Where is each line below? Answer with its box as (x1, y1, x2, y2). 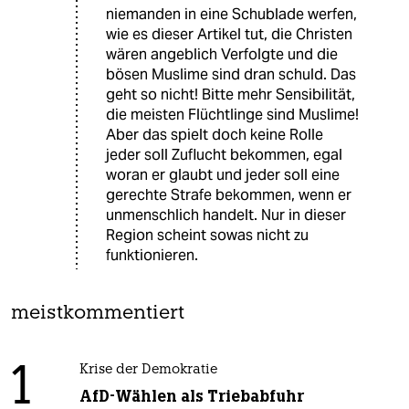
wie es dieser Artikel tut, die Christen (106, 24, 352, 44)
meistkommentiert (11, 303, 184, 323)
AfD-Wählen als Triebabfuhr (79, 385, 304, 406)
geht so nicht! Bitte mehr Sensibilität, (106, 84, 355, 104)
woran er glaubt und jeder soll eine (106, 164, 340, 184)
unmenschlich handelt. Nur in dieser (106, 204, 346, 225)
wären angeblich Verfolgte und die (106, 44, 338, 64)
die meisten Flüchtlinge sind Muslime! (106, 104, 359, 124)
